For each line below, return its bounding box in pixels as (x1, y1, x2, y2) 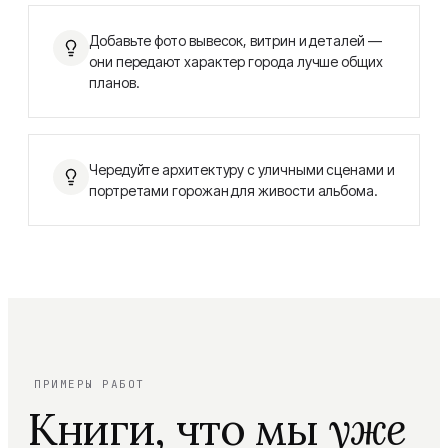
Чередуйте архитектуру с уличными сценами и (89, 161, 395, 178)
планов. (89, 74, 140, 91)
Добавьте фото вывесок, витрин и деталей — (89, 32, 382, 49)
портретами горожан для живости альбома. (89, 182, 378, 199)
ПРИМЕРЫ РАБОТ (34, 376, 146, 391)
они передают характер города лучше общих (89, 53, 383, 70)
